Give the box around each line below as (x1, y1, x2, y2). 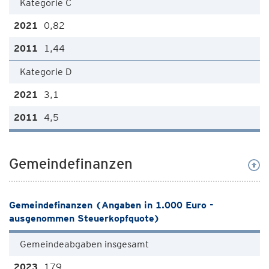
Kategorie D (20, 66, 72, 77)
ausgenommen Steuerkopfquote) (9, 213, 160, 224)
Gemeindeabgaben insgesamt (20, 238, 149, 250)
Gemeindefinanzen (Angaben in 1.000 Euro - (9, 199, 214, 211)
